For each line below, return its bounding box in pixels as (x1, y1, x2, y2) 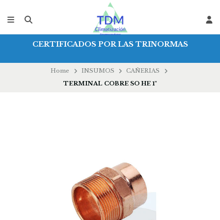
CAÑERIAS (126, 67, 160, 75)
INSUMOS (81, 67, 114, 75)
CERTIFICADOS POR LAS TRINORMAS (32, 40, 188, 49)
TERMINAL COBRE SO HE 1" (63, 80, 157, 87)
